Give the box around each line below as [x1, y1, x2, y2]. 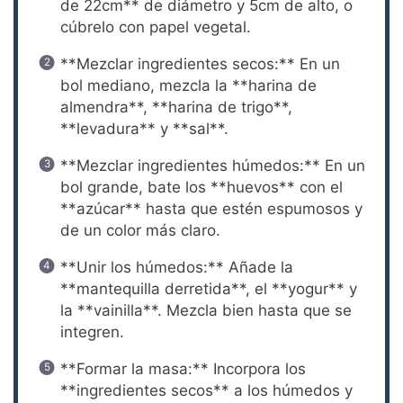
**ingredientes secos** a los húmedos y [59, 381, 353, 399]
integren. [59, 322, 124, 341]
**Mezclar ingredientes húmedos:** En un [59, 156, 365, 175]
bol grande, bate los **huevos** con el [59, 177, 343, 196]
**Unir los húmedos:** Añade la [59, 257, 293, 276]
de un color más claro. [59, 220, 220, 239]
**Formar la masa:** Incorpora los [59, 359, 306, 378]
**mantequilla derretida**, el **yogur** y [59, 279, 357, 298]
